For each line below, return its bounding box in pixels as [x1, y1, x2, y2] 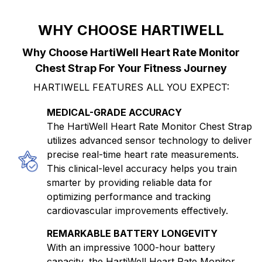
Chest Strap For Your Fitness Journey [35, 62, 227, 75]
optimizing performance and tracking [47, 191, 211, 203]
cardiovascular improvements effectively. [47, 205, 228, 217]
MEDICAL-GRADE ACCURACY [47, 106, 182, 119]
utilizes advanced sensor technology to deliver [47, 135, 252, 147]
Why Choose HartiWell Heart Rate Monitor [22, 46, 240, 59]
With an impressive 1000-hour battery [47, 242, 215, 254]
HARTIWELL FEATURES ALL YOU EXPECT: [33, 81, 229, 93]
